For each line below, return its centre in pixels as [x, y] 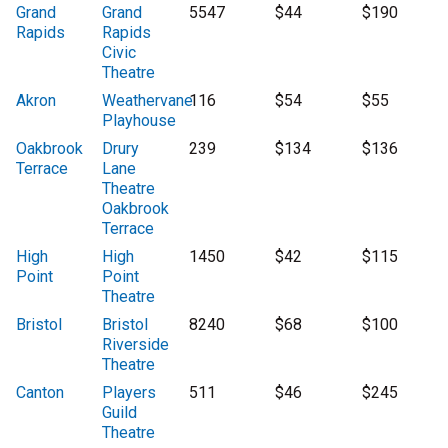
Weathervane [148, 101]
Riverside [136, 345]
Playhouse [139, 121]
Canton [40, 393]
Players [129, 393]
